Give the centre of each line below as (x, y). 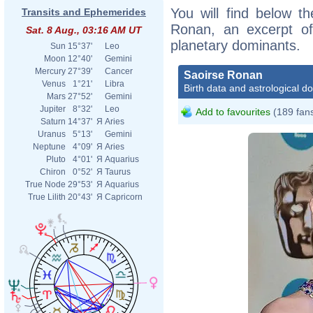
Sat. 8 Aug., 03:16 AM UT (84, 30)
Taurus (118, 172)
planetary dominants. (235, 45)
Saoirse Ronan (223, 75)
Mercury (50, 71)
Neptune (49, 147)
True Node (45, 184)
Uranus (52, 134)
